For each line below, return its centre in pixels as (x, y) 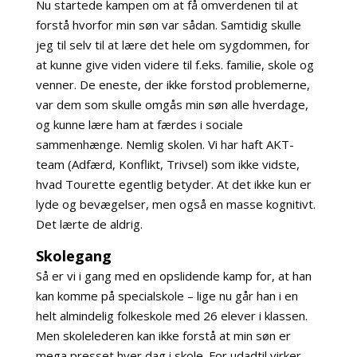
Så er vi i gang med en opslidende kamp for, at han (173, 276)
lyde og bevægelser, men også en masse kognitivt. (175, 204)
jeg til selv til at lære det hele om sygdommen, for (173, 45)
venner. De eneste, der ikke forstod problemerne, (173, 84)
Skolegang (73, 256)
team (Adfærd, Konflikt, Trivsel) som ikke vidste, (167, 164)
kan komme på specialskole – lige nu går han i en (167, 296)
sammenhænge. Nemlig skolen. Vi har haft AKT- (165, 144)
